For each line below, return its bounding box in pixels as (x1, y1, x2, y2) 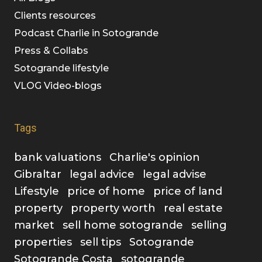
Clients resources (14, 10, 96, 22)
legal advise (143, 168, 206, 181)
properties (14, 236, 72, 249)
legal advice (70, 168, 135, 181)
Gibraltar (14, 168, 61, 181)
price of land (153, 185, 222, 198)
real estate (164, 202, 223, 215)
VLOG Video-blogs (14, 80, 102, 92)
